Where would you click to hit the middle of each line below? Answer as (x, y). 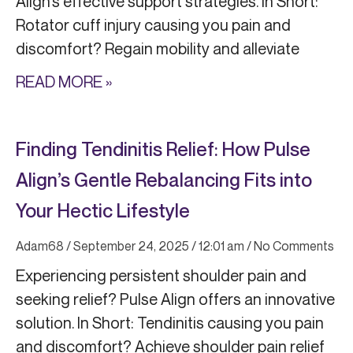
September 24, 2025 (131, 246)
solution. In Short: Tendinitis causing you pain (170, 323)
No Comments (293, 246)
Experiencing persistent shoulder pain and (161, 276)
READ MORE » (64, 82)
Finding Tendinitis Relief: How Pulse (163, 149)
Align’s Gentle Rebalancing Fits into (164, 180)
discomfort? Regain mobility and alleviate (158, 49)
